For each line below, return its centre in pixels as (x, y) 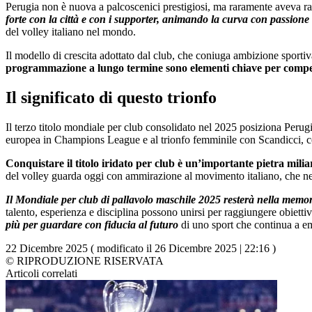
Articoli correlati (41, 273)
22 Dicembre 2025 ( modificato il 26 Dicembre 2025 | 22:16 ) (141, 248)
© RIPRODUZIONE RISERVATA (85, 260)
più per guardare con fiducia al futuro (92, 224)
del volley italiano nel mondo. (71, 31)
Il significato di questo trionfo (111, 97)
